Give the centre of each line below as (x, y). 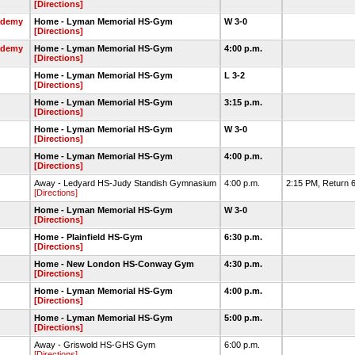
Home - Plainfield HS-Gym (88, 237)
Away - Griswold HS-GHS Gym (95, 345)
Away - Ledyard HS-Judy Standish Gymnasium (125, 183)
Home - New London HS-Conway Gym (114, 264)
